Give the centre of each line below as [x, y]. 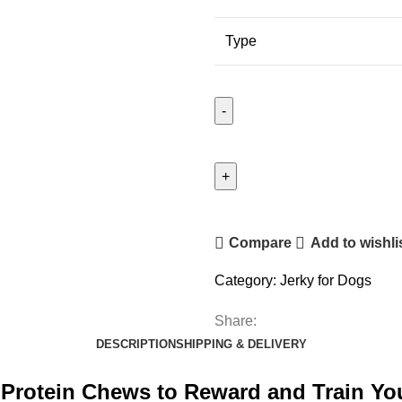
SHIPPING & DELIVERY [241, 344]
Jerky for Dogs [326, 280]
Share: [236, 320]
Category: [245, 280]
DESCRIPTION [135, 344]
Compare [261, 243]
